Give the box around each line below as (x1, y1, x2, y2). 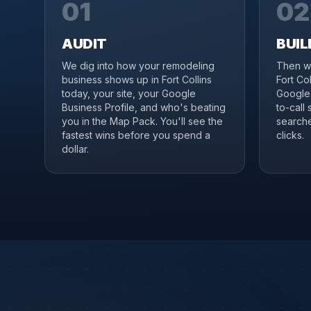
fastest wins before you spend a (62, 129, 210, 141)
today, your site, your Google (62, 87, 196, 99)
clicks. (276, 129, 304, 141)
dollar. (62, 143, 89, 155)
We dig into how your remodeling (62, 60, 215, 72)
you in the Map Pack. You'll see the (62, 115, 223, 127)
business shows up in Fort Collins (62, 74, 212, 85)
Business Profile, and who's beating (62, 101, 226, 113)
